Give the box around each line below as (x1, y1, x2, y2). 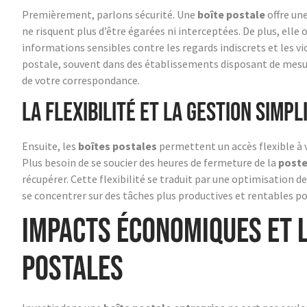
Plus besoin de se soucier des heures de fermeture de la (22, 155, 278, 169)
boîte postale (197, 8, 265, 22)
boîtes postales (78, 138, 157, 153)
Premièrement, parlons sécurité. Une (22, 8, 197, 22)
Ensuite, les (22, 138, 78, 153)
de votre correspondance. (22, 73, 140, 88)
